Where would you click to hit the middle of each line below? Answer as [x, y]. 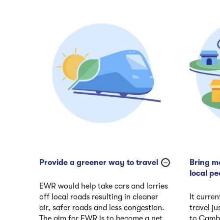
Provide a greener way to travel [99, 162]
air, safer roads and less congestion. [102, 207]
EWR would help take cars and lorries [104, 186]
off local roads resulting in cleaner [99, 197]
